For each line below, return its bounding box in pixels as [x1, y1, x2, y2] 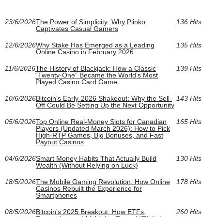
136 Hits [176, 18, 201, 26]
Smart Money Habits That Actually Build [36, 155, 156, 163]
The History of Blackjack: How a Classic [35, 64, 156, 73]
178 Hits [176, 178, 201, 186]
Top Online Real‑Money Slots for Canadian [36, 118, 167, 126]
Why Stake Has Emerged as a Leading [36, 41, 155, 49]
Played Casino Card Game [35, 78, 117, 86]
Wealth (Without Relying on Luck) [36, 161, 138, 170]
